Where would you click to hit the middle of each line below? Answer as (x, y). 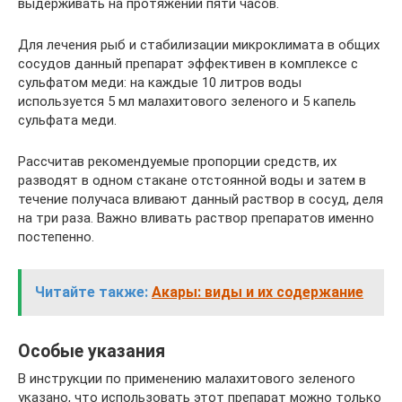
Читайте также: (92, 292)
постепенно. (56, 236)
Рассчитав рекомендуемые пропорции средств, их (177, 161)
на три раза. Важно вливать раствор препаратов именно (196, 218)
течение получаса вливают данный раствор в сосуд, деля (201, 199)
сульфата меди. (67, 120)
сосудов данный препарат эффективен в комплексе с (188, 63)
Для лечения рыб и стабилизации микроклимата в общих (199, 44)
